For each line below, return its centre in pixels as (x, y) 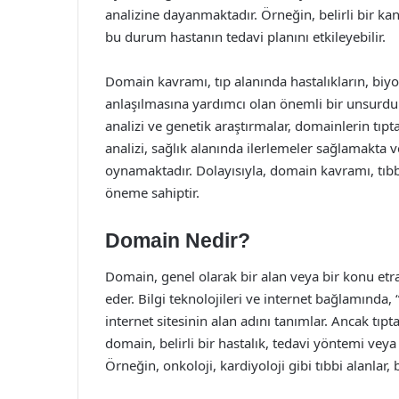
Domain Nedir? (178, 240)
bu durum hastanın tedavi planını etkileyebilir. (245, 37)
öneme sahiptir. (152, 192)
